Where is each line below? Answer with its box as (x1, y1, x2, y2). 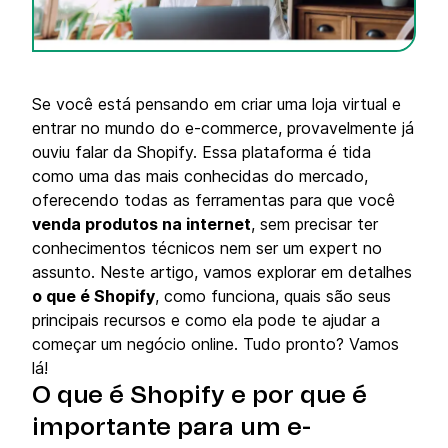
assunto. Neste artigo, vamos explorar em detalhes (32, 262, 412, 282)
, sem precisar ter (251, 214, 378, 234)
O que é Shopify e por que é (32, 384, 367, 408)
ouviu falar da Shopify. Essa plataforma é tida (32, 142, 371, 162)
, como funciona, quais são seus (155, 286, 391, 306)
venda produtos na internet (32, 214, 251, 234)
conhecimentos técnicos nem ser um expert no (32, 238, 382, 258)
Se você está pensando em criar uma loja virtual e (32, 94, 401, 114)
